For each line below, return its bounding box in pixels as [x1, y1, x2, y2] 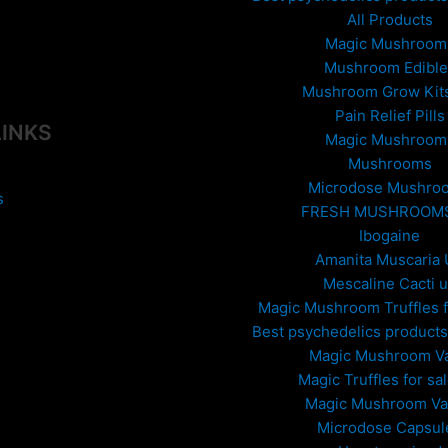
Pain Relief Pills [334, 106, 445, 126]
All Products [346, 10, 433, 30]
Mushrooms [347, 154, 432, 174]
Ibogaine [359, 226, 420, 246]
